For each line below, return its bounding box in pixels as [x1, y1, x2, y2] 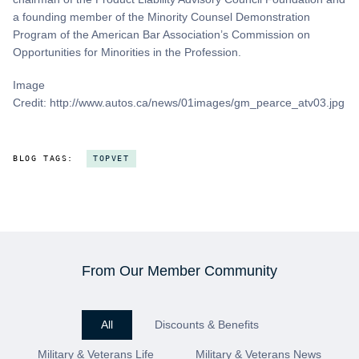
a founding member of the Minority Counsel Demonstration [13, 10, 310, 23]
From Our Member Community [82, 263, 277, 280]
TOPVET [93, 154, 130, 163]
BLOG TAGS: [13, 154, 74, 163]
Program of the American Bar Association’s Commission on [13, 27, 310, 41]
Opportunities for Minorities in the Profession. [13, 45, 241, 58]
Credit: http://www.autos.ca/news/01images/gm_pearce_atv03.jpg [13, 96, 345, 110]
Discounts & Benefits [154, 318, 259, 332]
